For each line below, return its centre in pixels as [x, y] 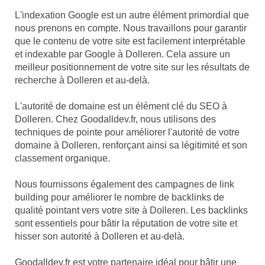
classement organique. [62, 159]
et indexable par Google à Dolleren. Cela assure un [122, 54]
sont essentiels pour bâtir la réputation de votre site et [126, 224]
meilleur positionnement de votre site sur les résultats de [132, 67]
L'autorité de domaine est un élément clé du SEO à [121, 106]
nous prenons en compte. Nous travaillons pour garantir [131, 28]
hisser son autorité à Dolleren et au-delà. [100, 237]
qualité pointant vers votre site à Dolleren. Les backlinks [131, 211]
